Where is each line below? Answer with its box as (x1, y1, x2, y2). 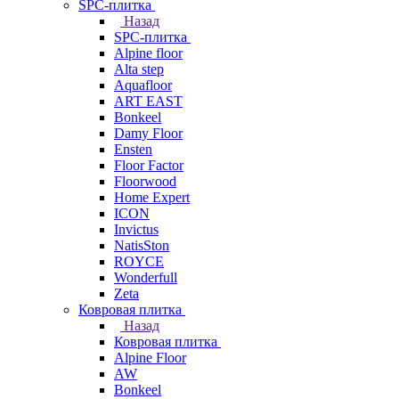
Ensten (114, 142, 152, 157)
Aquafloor (114, 77, 172, 93)
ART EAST (114, 94, 183, 109)
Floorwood (114, 174, 176, 189)
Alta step (114, 61, 164, 77)
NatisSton (114, 238, 169, 253)
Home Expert (114, 190, 190, 205)
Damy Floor (114, 126, 183, 141)
